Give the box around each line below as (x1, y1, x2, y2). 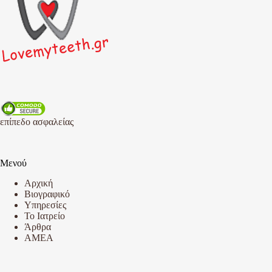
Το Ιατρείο (24, 211, 65, 222)
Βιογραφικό (24, 189, 70, 200)
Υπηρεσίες (24, 200, 66, 211)
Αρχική (24, 178, 53, 189)
